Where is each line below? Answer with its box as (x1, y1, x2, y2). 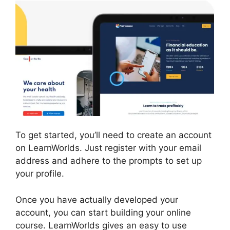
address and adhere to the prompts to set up (15, 156, 202, 166)
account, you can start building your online (15, 207, 191, 218)
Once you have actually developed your (15, 194, 178, 205)
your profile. (15, 168, 64, 179)
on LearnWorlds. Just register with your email (15, 143, 201, 154)
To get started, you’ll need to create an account (15, 130, 212, 141)
